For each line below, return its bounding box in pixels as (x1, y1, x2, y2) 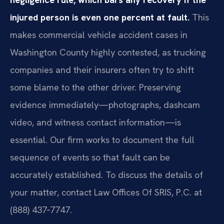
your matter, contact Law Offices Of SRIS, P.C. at (10, 186, 202, 198)
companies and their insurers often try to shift (10, 63, 194, 75)
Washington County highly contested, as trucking (10, 46, 206, 58)
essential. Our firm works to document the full (10, 133, 194, 145)
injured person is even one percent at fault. (10, 11, 189, 23)
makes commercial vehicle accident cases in (10, 28, 187, 40)
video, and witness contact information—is (10, 116, 181, 128)
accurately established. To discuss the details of (10, 168, 203, 180)
